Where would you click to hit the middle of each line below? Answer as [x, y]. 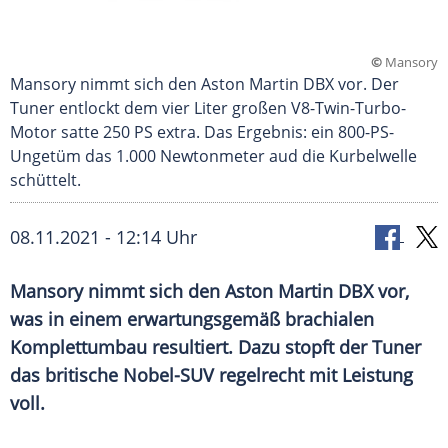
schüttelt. [45, 180]
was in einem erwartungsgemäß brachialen [192, 319]
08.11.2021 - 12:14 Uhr [103, 237]
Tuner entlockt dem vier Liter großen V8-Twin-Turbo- [208, 108]
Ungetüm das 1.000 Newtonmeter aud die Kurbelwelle [213, 156]
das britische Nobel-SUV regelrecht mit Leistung [211, 375]
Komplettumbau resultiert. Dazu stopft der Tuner [215, 347]
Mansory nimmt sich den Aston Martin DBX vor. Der [204, 84]
